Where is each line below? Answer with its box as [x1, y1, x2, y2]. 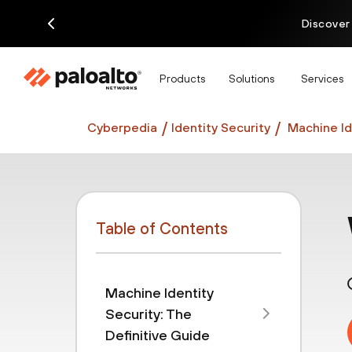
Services [301, 71, 343, 85]
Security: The [105, 306, 192, 322]
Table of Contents [96, 219, 228, 237]
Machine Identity [105, 284, 213, 301]
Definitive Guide [105, 327, 210, 343]
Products [159, 71, 205, 85]
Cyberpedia [87, 119, 157, 134]
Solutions [229, 71, 274, 85]
